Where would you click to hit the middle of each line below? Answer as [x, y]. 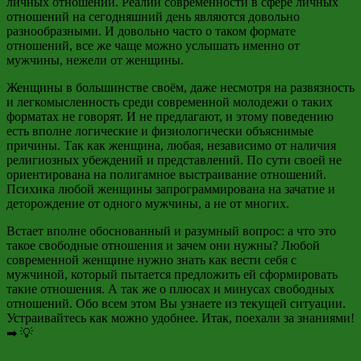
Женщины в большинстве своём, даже [113, 87]
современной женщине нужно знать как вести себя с [151, 259]
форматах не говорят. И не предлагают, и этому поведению [170, 116]
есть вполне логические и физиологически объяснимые [160, 131]
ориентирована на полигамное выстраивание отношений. [166, 174]
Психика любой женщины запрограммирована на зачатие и [171, 189]
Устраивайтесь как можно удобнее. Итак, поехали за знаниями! [180, 317]
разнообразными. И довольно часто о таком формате [151, 31]
